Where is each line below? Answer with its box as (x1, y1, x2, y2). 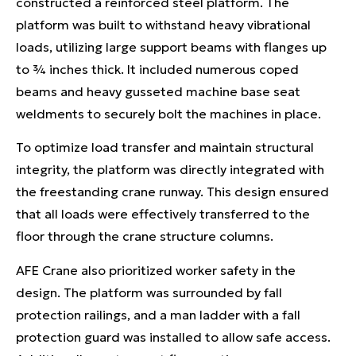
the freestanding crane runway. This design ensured (16, 184, 329, 200)
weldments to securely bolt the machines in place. (16, 105, 321, 122)
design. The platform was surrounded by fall (16, 284, 282, 300)
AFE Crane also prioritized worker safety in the (16, 261, 296, 278)
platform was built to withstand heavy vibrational (16, 16, 311, 33)
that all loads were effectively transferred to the (16, 206, 310, 222)
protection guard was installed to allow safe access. (16, 328, 331, 345)
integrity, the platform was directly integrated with (16, 161, 324, 178)
